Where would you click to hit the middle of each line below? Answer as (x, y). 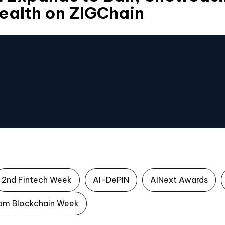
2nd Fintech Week (37, 180)
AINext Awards (179, 180)
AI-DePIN (111, 180)
